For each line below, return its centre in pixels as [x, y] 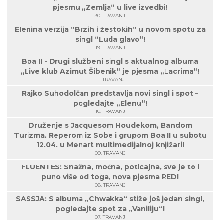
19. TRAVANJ [110, 47]
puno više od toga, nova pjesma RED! [110, 177]
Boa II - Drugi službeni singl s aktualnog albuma [110, 61]
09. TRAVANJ [110, 153]
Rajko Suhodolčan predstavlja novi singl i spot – [110, 93]
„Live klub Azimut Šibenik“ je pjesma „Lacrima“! [110, 71]
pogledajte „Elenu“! [110, 103]
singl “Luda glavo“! [110, 39]
